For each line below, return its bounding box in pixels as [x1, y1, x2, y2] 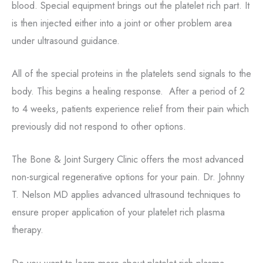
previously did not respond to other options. [12, 119, 186, 133]
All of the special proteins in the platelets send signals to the [12, 66, 251, 80]
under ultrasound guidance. [12, 33, 120, 48]
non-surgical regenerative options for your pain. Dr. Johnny [12, 170, 244, 184]
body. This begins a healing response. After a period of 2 [12, 84, 245, 98]
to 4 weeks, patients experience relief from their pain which [12, 102, 249, 116]
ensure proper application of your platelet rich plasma [12, 205, 225, 220]
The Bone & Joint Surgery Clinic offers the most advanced [12, 152, 244, 167]
